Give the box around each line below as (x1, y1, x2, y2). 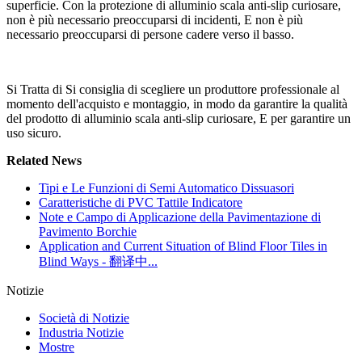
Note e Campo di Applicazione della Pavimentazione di (39, 209, 321, 224)
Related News (6, 153, 82, 167)
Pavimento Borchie (39, 224, 137, 238)
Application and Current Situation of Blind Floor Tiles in (39, 238, 327, 253)
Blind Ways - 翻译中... (39, 254, 158, 268)
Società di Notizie (39, 310, 129, 325)
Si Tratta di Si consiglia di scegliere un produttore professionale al (6, 82, 339, 96)
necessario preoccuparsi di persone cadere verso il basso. (6, 27, 294, 41)
